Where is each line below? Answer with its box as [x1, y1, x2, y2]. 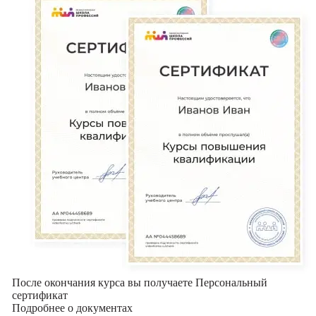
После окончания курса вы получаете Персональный [11, 276, 267, 288]
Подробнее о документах [11, 302, 133, 314]
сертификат [11, 289, 68, 301]
